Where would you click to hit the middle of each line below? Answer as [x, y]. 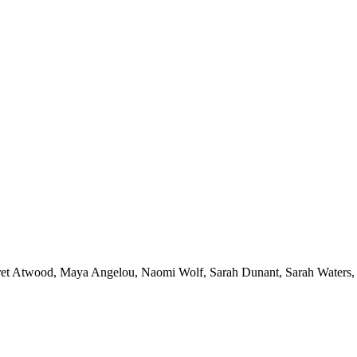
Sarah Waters [318, 272]
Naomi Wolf [172, 272]
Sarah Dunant [244, 272]
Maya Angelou [97, 272]
